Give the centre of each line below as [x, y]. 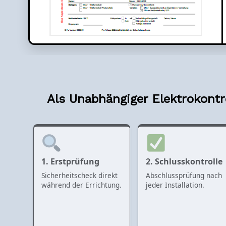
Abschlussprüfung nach [184, 175]
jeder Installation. [175, 185]
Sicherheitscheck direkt [79, 175]
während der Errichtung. [81, 185]
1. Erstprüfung [70, 161]
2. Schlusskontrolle [184, 161]
